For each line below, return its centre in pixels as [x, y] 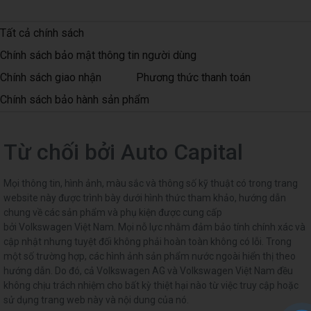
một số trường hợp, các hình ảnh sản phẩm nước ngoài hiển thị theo [150, 257]
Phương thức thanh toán [193, 78]
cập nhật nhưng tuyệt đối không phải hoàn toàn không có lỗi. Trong [148, 242]
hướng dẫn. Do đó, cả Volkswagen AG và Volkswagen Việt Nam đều [148, 271]
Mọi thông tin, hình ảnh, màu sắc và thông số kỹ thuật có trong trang [151, 184]
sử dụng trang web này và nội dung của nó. [96, 300]
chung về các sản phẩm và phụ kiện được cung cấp [113, 213]
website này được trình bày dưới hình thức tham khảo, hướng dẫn [145, 198]
